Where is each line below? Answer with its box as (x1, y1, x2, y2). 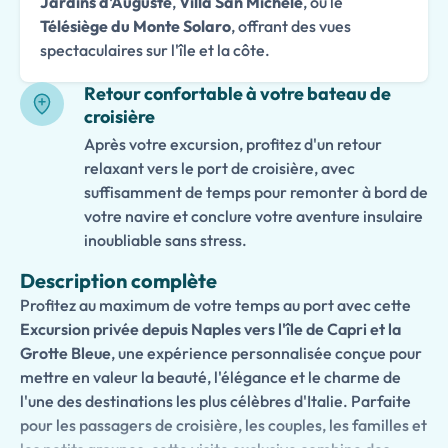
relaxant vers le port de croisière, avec (84, 158, 355, 178)
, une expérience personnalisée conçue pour (111, 343, 422, 363)
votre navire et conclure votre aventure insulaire (84, 206, 423, 226)
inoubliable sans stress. (84, 230, 247, 250)
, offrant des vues (231, 16, 351, 36)
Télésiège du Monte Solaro (40, 16, 231, 36)
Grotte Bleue (20, 343, 111, 363)
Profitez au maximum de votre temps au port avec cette (20, 295, 411, 315)
